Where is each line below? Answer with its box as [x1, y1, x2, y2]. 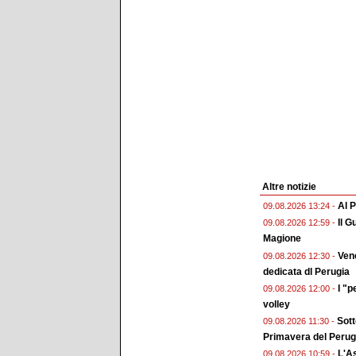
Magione [263, 233, 301, 245]
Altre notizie [262, 181, 316, 193]
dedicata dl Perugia [263, 265, 350, 277]
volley [263, 298, 290, 310]
